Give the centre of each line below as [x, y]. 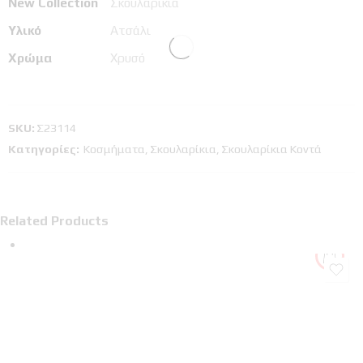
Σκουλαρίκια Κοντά [271, 149]
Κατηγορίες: [44, 149]
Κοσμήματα [114, 149]
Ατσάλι [130, 30]
